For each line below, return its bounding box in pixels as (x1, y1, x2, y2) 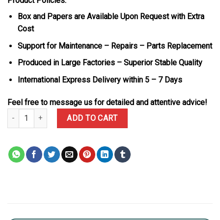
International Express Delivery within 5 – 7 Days (17, 75, 182, 84)
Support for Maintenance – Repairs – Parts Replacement (17, 41, 212, 51)
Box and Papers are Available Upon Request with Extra (17, 12, 204, 22)
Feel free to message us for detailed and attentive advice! (7, 97, 207, 107)
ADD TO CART (67, 113, 118, 123)
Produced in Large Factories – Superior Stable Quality (17, 58, 202, 68)
